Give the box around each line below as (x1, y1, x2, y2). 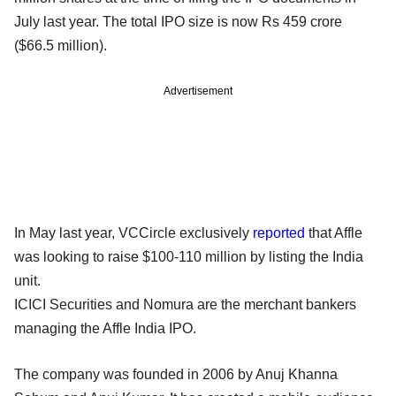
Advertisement (164, 84, 232, 97)
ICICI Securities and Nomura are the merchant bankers (14, 296, 356, 312)
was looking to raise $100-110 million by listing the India (14, 248, 363, 264)
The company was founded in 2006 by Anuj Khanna (14, 366, 338, 382)
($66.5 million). (14, 37, 107, 53)
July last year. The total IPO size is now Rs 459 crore (14, 13, 342, 29)
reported (253, 225, 305, 240)
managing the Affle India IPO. (14, 320, 196, 336)
